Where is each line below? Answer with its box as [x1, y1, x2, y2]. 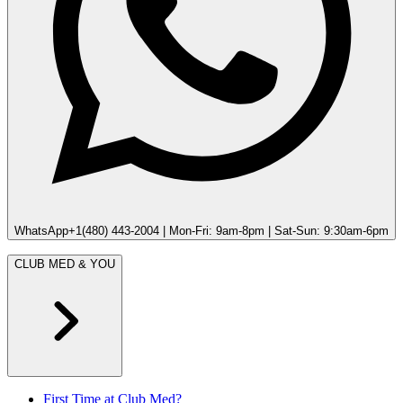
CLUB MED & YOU [14, 257, 115, 272]
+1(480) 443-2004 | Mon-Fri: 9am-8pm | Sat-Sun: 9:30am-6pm [68, 224, 389, 238]
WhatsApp [14, 224, 68, 238]
